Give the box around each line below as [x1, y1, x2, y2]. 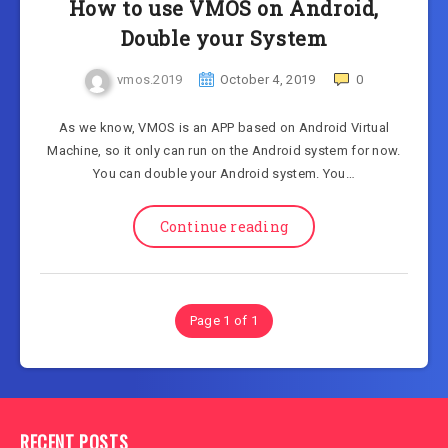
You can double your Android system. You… [92, 166, 355, 181]
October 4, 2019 [219, 71, 316, 87]
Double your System [120, 25, 328, 51]
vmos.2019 [116, 71, 183, 87]
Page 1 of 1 [189, 313, 259, 328]
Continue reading [159, 217, 289, 236]
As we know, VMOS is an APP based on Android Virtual [58, 120, 390, 135]
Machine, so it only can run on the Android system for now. [47, 143, 401, 158]
